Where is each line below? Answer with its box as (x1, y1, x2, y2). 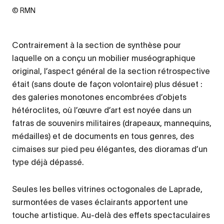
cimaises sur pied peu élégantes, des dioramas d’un (12, 144, 207, 154)
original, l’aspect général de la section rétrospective (12, 66, 210, 76)
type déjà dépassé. (12, 157, 84, 167)
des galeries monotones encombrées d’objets (12, 92, 186, 102)
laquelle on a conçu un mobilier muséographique (12, 53, 195, 63)
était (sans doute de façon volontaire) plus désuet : (12, 79, 202, 89)
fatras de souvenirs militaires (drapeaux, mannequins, (12, 118, 211, 128)
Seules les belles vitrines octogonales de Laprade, (12, 184, 202, 194)
